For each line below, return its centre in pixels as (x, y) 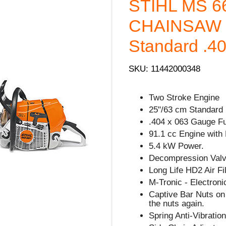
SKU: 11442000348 (165, 69)
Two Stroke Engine (184, 97)
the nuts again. (177, 203)
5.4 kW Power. (177, 146)
